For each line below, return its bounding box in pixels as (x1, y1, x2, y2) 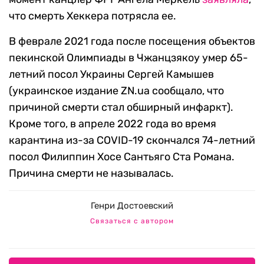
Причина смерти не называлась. (9, 167, 174, 180)
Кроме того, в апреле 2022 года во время (9, 117, 216, 131)
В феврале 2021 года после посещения (9, 35, 209, 48)
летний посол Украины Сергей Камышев (9, 68, 214, 81)
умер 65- (200, 51, 248, 65)
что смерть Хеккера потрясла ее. (9, 9, 176, 23)
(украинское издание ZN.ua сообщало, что (9, 84, 224, 98)
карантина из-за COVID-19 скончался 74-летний (9, 134, 255, 147)
